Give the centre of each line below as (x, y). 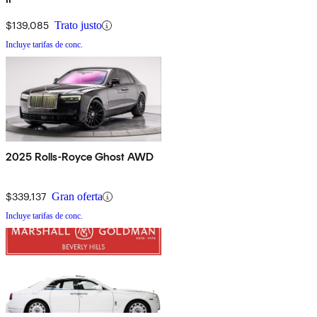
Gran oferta (77, 197)
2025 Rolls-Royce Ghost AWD (80, 157)
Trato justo (78, 25)
